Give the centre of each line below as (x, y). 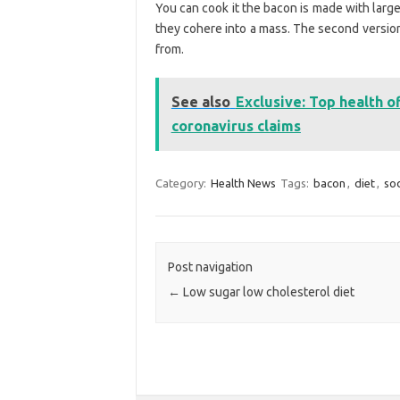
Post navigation (210, 267)
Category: (182, 183)
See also (200, 101)
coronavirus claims (236, 125)
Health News (243, 183)
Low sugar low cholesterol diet (267, 292)
